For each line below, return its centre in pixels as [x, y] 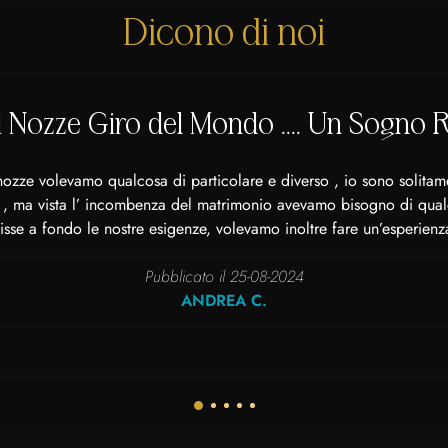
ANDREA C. [224, 300]
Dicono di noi [224, 33]
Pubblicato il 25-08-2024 [224, 276]
